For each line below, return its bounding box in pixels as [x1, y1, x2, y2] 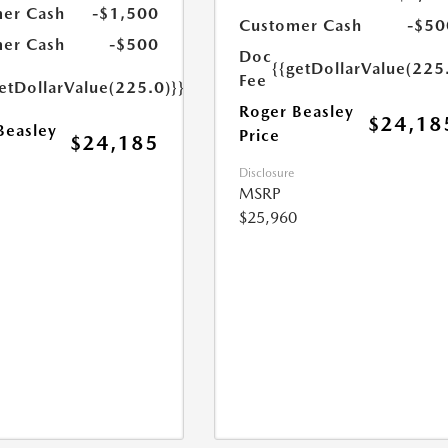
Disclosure [239, 165, 295, 180]
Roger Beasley [239, 101, 355, 121]
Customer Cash [239, 15, 363, 35]
